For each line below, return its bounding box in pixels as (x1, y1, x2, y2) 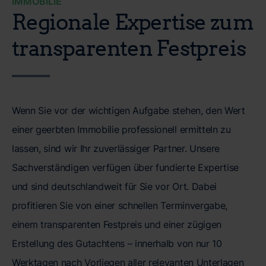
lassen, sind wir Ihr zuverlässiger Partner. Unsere (12, 142, 220, 154)
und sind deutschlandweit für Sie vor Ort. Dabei (12, 180, 217, 192)
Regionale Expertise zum (12, 7, 254, 34)
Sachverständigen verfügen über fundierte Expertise (12, 161, 239, 173)
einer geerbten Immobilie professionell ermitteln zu (12, 123, 231, 135)
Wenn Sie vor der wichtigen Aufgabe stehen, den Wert (12, 104, 245, 116)
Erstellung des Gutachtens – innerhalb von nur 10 (12, 237, 222, 249)
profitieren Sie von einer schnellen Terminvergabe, (12, 199, 227, 211)
